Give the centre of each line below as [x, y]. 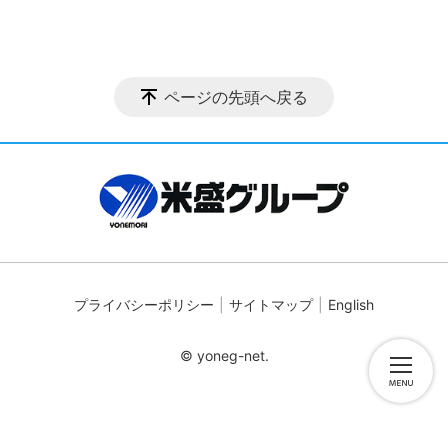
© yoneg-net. [224, 355]
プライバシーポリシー [144, 304]
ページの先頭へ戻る [236, 97]
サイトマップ [271, 304]
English [351, 304]
